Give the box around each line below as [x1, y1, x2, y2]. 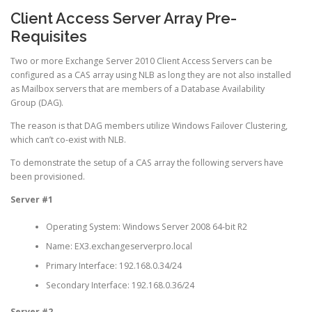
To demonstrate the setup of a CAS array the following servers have [10, 157, 283, 169]
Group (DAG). [10, 96, 63, 109]
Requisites [10, 26, 87, 45]
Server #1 [10, 194, 53, 206]
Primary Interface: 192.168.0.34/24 [45, 259, 182, 272]
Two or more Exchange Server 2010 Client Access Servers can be [10, 54, 272, 67]
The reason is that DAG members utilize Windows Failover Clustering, [10, 120, 288, 132]
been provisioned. [10, 171, 85, 183]
